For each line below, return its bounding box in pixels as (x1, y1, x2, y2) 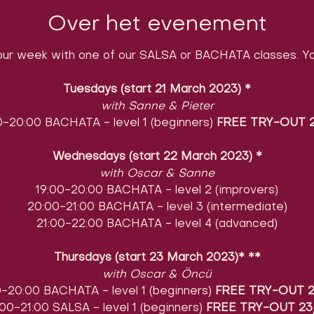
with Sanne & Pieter (100, 100, 214, 112)
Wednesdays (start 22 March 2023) (52, 151, 252, 163)
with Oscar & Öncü (102, 268, 212, 280)
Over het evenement (47, 14, 267, 35)
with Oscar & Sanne (100, 168, 214, 179)
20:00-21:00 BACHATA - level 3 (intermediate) (27, 201, 287, 213)
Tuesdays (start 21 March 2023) (63, 83, 241, 95)
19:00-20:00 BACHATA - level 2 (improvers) (36, 184, 278, 196)
